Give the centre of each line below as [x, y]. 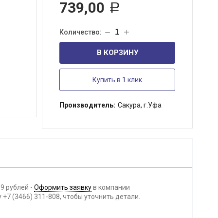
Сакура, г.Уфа [140, 105]
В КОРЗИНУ [117, 53]
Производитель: [87, 105]
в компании [111, 187]
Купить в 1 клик [117, 80]
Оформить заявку [63, 187]
